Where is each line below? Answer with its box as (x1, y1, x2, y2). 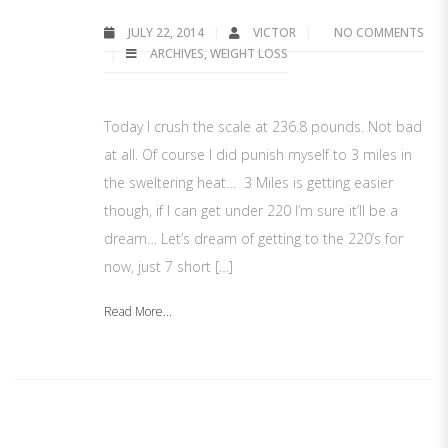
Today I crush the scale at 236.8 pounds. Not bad (104, 117, 422, 136)
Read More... (104, 303, 172, 320)
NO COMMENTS (334, 24, 424, 41)
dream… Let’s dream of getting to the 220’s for (104, 229, 403, 248)
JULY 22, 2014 (125, 24, 207, 41)
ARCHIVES (150, 45, 204, 62)
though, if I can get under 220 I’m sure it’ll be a (104, 201, 398, 220)
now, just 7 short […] (104, 257, 233, 276)
